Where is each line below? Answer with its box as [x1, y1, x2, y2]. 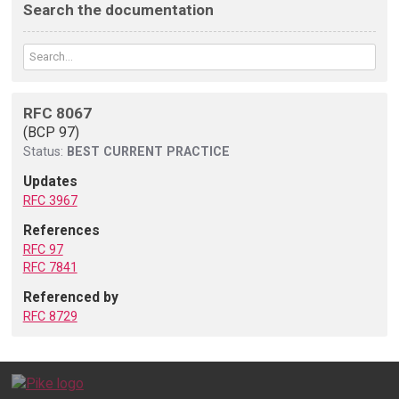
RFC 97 [22, 241, 63, 256]
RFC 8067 [22, 104, 92, 123]
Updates [22, 173, 77, 191]
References [22, 221, 100, 239]
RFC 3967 [22, 193, 77, 208]
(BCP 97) [22, 124, 79, 142]
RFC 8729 [22, 308, 77, 323]
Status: [22, 144, 67, 159]
